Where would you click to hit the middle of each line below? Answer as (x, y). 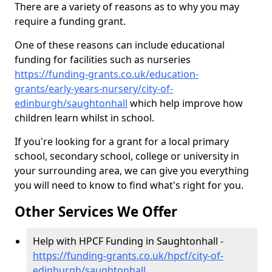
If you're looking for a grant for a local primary (122, 141)
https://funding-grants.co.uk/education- (107, 74)
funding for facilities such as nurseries (103, 59)
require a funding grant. (70, 21)
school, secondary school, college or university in (127, 156)
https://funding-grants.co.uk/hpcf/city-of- (128, 256)
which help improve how (185, 103)
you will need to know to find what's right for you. (129, 185)
